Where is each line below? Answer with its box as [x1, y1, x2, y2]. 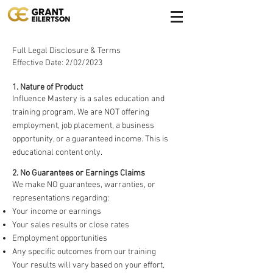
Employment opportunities [12, 233, 107, 244]
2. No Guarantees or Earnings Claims [12, 168, 145, 179]
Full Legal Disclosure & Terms [12, 46, 121, 56]
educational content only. [12, 147, 102, 158]
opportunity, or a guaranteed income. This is [12, 134, 168, 144]
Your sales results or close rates [12, 220, 129, 230]
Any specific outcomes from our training [12, 247, 156, 257]
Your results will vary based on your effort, [12, 260, 165, 271]
